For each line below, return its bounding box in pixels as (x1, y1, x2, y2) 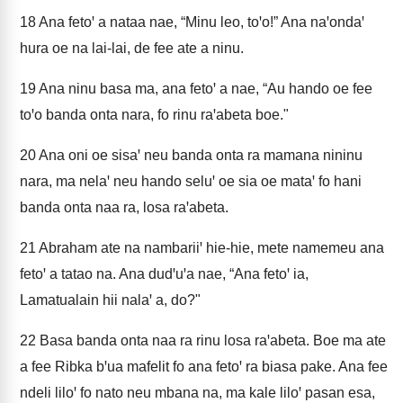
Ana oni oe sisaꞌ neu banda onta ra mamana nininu (36, 148, 363, 163)
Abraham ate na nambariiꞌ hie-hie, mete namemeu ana (36, 240, 384, 255)
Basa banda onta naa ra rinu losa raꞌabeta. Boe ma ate (36, 333, 386, 348)
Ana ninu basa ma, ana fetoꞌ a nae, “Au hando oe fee (36, 81, 372, 96)
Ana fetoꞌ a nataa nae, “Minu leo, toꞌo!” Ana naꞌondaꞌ (36, 14, 364, 30)
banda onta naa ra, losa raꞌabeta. (20, 200, 228, 215)
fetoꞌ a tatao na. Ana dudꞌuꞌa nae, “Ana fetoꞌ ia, (20, 266, 309, 282)
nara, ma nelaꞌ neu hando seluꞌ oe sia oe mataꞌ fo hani (20, 174, 362, 189)
